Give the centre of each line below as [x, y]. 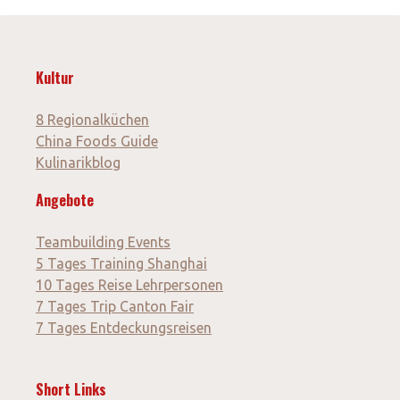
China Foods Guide [97, 142]
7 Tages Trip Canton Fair [115, 307]
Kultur [55, 78]
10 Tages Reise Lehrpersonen [129, 285]
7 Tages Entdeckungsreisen [124, 328]
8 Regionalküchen [92, 120]
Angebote [65, 200]
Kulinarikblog [78, 163]
